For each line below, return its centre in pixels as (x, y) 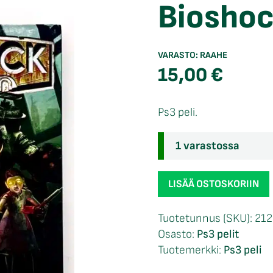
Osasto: (177, 235)
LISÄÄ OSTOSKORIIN (214, 184)
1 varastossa (207, 146)
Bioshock (180, 179)
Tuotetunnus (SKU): (206, 219)
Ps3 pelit (218, 235)
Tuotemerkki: (191, 250)
